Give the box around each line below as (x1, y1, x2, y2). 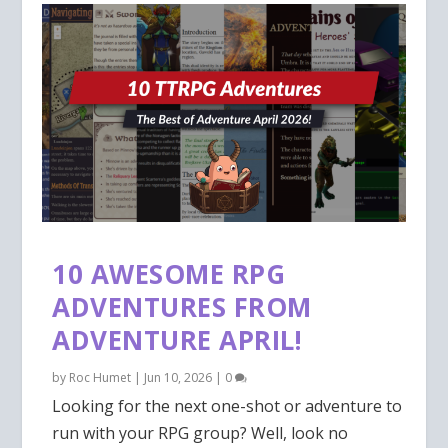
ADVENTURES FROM (52, 288, 312, 325)
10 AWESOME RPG (52, 255, 286, 292)
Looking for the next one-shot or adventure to (52, 394, 403, 417)
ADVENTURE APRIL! (52, 321, 303, 358)
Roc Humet (69, 368, 132, 386)
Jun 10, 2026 (144, 368, 213, 386)
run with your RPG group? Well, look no (52, 421, 349, 444)
